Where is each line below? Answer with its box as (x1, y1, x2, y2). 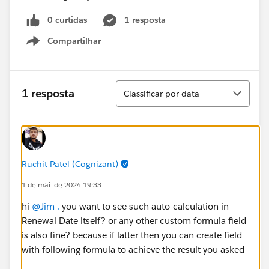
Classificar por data (124, 88, 199, 99)
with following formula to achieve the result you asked (22, 243, 244, 255)
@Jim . (32, 200, 59, 212)
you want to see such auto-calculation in (59, 200, 229, 212)
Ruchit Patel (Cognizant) (22, 158, 118, 169)
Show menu (53, 41, 101, 53)
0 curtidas (47, 14, 87, 25)
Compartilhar (47, 35, 101, 46)
